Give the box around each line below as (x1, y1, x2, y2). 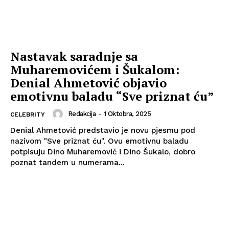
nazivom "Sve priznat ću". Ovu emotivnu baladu (10, 136, 108, 146)
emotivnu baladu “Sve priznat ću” (10, 88, 214, 105)
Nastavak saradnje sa (10, 48, 138, 65)
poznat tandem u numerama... (10, 158, 125, 168)
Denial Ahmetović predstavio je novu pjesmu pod (10, 126, 195, 135)
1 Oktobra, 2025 (103, 110, 151, 118)
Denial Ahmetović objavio (10, 75, 167, 91)
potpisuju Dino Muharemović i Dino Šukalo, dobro (10, 147, 195, 157)
